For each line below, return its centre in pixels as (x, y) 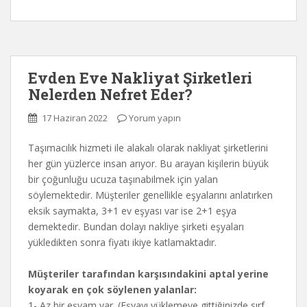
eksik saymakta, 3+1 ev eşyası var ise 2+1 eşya (132, 211)
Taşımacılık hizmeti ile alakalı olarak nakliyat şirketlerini (148, 148)
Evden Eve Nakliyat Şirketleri (140, 78)
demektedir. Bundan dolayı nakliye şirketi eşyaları (136, 226)
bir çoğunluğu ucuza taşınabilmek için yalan (123, 179)
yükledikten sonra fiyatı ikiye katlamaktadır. (122, 242)
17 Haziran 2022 (75, 118)
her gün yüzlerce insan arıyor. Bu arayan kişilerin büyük (148, 163)
